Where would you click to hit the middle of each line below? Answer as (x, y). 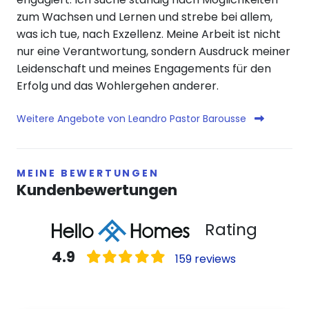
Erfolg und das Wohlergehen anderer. (118, 86)
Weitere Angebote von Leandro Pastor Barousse (133, 119)
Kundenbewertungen (97, 190)
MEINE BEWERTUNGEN (88, 173)
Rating (231, 230)
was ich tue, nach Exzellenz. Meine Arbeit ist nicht (149, 34)
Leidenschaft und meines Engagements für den (144, 69)
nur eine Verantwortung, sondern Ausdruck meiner (153, 52)
